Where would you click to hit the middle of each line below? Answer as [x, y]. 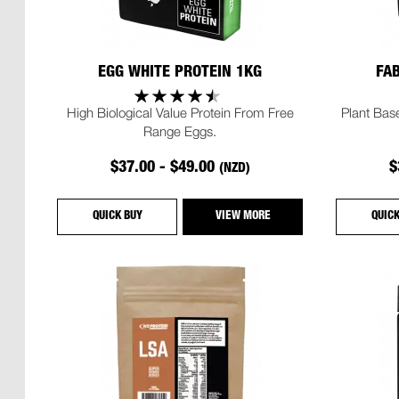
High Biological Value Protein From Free [180, 112]
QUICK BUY [117, 216]
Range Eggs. [180, 130]
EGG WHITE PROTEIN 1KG [180, 73]
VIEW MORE [243, 216]
